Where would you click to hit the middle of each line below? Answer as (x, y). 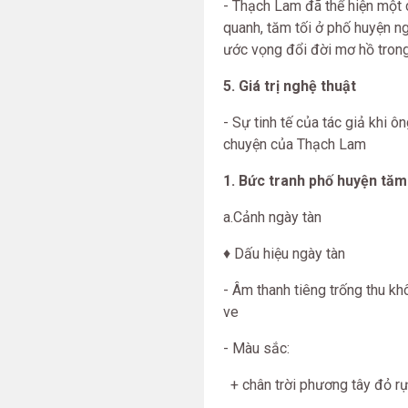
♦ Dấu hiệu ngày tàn (284, 254)
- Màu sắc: (256, 348)
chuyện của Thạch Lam (295, 144)
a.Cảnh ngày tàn (272, 217)
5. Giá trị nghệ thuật (290, 86)
